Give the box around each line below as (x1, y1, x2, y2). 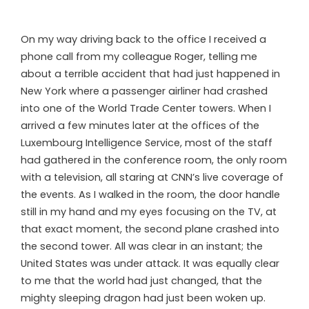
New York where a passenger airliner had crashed (21, 83, 268, 98)
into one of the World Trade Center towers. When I (21, 101, 271, 115)
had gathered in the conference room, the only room (21, 152, 287, 167)
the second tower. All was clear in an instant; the (21, 239, 263, 253)
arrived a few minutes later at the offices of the (21, 118, 259, 132)
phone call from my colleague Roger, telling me (21, 49, 257, 63)
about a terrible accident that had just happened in (21, 66, 280, 81)
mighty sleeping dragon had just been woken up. (21, 290, 266, 305)
